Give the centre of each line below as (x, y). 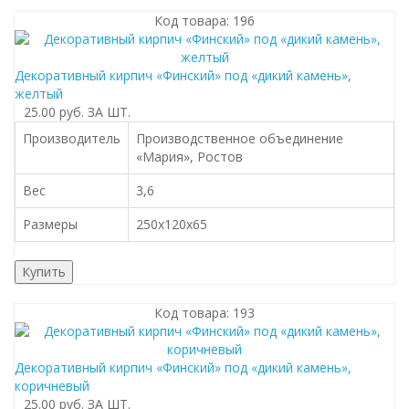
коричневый (52, 386)
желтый (39, 94)
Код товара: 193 (204, 313)
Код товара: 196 (204, 21)
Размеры (50, 224)
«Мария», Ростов (189, 157)
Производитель (72, 138)
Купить (44, 272)
